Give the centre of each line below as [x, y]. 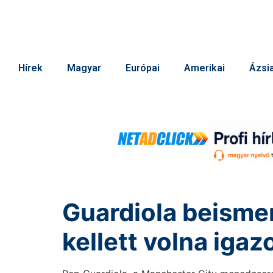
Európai [143, 68]
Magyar [84, 68]
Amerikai [204, 68]
